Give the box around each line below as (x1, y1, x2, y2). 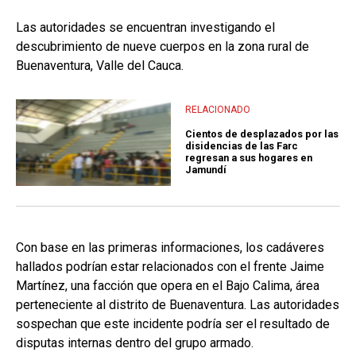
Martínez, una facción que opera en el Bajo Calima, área (16, 278, 319, 294)
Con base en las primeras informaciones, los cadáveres (16, 240, 324, 256)
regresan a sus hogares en (185, 152, 312, 164)
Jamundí (185, 164, 226, 176)
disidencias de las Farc (185, 140, 298, 153)
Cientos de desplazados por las (185, 128, 339, 141)
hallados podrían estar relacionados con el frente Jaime (16, 259, 324, 275)
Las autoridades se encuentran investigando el (16, 19, 275, 35)
